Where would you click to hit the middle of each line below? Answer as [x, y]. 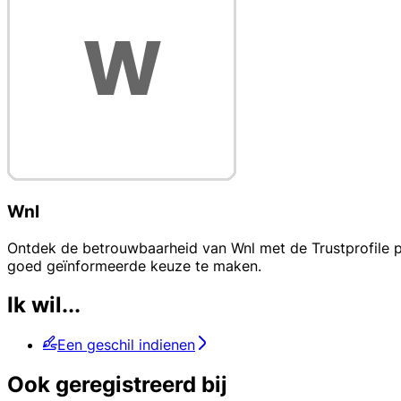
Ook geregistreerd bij [117, 385]
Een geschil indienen [126, 345]
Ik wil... [44, 305]
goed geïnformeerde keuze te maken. [134, 265]
